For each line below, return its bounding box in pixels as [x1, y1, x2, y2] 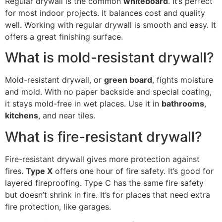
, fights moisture [152, 75, 213, 85]
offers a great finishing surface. [5, 31, 123, 42]
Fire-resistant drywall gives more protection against [5, 154, 200, 164]
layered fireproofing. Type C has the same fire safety [5, 177, 204, 188]
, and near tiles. [38, 111, 95, 121]
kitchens [5, 111, 38, 121]
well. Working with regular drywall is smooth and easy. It [5, 19, 216, 30]
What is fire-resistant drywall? [5, 128, 202, 145]
